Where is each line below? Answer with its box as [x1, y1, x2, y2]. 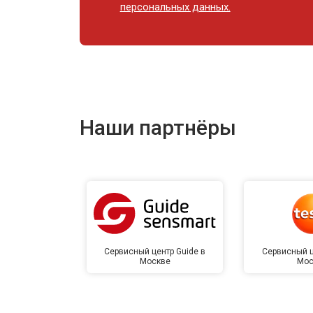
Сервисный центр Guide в [104, 246, 206, 256]
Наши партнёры [80, 115, 236, 140]
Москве [139, 256, 170, 266]
